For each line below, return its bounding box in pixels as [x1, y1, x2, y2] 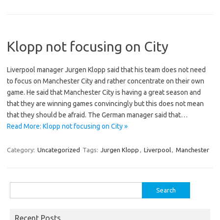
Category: [7, 146, 36, 153]
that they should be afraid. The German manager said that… [7, 110, 188, 119]
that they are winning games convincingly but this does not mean [7, 99, 204, 108]
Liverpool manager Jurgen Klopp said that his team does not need [7, 65, 206, 74]
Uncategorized [37, 146, 80, 153]
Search [9, 184, 29, 191]
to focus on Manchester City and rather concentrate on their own [7, 77, 204, 85]
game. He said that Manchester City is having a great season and [7, 88, 201, 96]
